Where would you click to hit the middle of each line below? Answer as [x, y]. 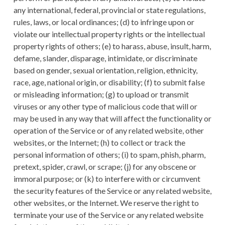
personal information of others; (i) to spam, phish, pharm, [109, 155]
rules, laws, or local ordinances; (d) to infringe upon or [104, 22]
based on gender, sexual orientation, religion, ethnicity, [105, 70]
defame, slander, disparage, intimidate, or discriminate [105, 58]
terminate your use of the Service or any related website [108, 215]
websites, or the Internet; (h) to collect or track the [99, 143]
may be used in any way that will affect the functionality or [112, 119]
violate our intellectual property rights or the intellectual [109, 34]
